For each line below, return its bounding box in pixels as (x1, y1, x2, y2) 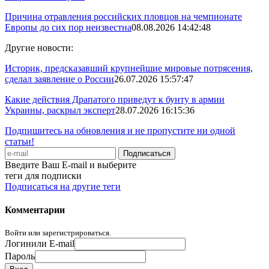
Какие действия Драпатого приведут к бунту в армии (5, 94, 225, 104)
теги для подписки (5, 170, 82, 181)
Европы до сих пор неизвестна (5, 22, 131, 32)
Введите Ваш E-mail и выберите (5, 159, 136, 170)
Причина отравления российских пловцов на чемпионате (5, 11, 242, 22)
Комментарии (5, 205, 65, 216)
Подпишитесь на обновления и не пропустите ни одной (5, 125, 235, 136)
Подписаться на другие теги (5, 181, 121, 192)
